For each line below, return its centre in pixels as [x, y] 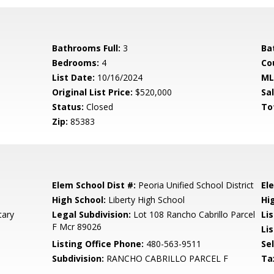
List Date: [74, 77]
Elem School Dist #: [94, 185]
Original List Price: [93, 92]
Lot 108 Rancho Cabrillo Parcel [193, 214]
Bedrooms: [76, 63]
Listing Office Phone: [98, 244]
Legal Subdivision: [92, 214]
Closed [99, 107]
